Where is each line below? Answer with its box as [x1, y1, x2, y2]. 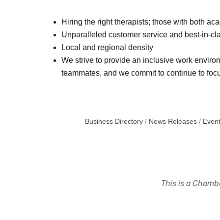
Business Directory [84, 117, 143, 125]
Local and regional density [61, 43, 154, 52]
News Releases [148, 117, 197, 125]
